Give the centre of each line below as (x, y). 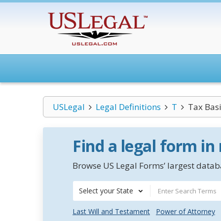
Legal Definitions (128, 107)
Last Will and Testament (111, 211)
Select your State (106, 191)
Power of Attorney (185, 211)
